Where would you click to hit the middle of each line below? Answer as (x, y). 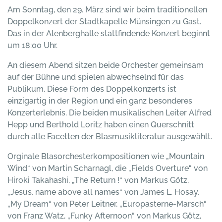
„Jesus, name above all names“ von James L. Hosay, (103, 192)
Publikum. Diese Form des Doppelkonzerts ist (92, 89)
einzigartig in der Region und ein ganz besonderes (100, 101)
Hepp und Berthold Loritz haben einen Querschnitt (101, 125)
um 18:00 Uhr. (32, 45)
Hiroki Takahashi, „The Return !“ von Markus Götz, (98, 180)
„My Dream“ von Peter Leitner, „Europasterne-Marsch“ (107, 204)
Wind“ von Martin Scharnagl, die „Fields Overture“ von (108, 168)
